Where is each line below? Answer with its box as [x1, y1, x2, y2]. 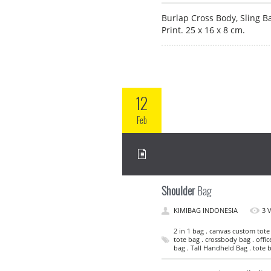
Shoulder [162, 182, 195, 198]
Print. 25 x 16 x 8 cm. [162, 24, 245, 36]
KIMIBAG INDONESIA [174, 205, 238, 215]
